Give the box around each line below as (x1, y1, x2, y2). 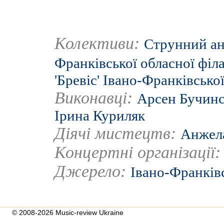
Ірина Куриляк (54, 107, 145, 123)
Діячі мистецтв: (54, 124, 180, 142)
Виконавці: (54, 88, 137, 107)
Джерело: (54, 162, 126, 180)
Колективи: (54, 34, 144, 52)
